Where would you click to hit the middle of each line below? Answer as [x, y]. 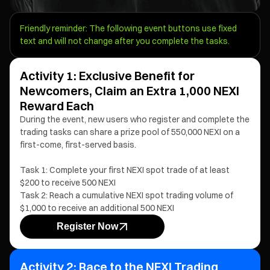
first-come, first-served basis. [78, 145]
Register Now [87, 226]
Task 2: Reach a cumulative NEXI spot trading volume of [127, 195]
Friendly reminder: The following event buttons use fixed [128, 28]
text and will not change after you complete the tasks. [125, 41]
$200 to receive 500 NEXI [68, 183]
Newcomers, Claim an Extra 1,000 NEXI [130, 91]
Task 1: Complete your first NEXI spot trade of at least [125, 170]
